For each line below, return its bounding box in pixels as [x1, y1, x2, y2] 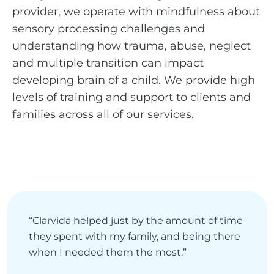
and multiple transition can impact [12, 56, 204, 70]
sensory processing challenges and [12, 22, 205, 36]
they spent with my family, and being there [29, 230, 241, 242]
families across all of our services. [12, 108, 194, 122]
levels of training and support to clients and [12, 91, 251, 105]
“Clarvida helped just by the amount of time [29, 214, 243, 226]
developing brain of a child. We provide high [12, 73, 255, 87]
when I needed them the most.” [29, 246, 187, 258]
